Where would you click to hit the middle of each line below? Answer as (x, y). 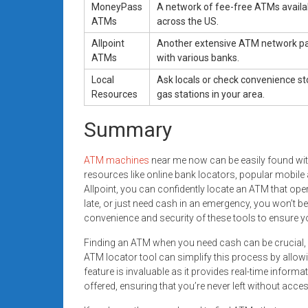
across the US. (188, 21)
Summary (128, 129)
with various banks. (198, 57)
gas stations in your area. (211, 94)
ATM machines (117, 160)
